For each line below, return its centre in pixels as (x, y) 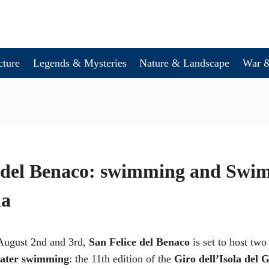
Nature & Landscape (185, 63)
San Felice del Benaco (139, 242)
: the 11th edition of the (122, 258)
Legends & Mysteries (80, 63)
